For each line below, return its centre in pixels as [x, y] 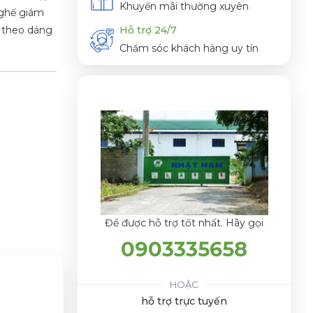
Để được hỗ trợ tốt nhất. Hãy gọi [184, 223]
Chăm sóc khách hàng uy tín [189, 49]
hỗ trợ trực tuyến [184, 301]
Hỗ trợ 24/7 [148, 30]
